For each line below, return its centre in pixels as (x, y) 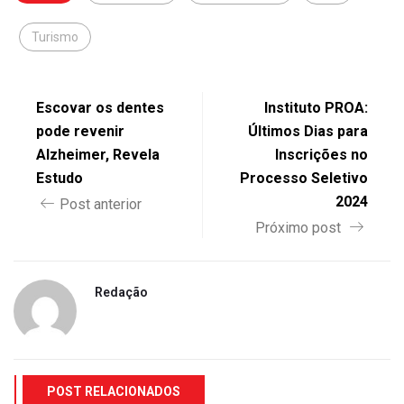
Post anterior (101, 204)
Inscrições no (321, 154)
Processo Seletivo (304, 178)
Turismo (55, 37)
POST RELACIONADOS (114, 391)
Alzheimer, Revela (98, 154)
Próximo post (300, 227)
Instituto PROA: (316, 107)
